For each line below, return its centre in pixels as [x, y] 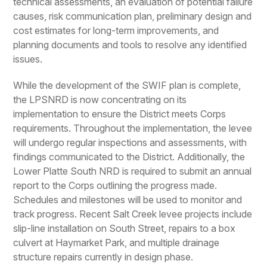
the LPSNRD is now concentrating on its [100, 100]
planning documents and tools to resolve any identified [130, 45]
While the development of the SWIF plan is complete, [127, 85]
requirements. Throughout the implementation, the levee [133, 128]
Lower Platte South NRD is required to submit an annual [133, 171]
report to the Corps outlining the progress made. [115, 185]
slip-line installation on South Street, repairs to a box [125, 228]
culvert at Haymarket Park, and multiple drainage [117, 243]
